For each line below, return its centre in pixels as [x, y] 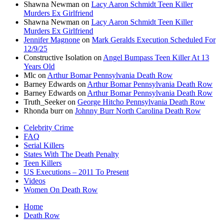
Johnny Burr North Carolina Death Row [138, 110]
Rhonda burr [43, 110]
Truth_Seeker [45, 102]
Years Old [39, 66]
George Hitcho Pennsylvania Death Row [141, 102]
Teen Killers [43, 163]
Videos [35, 181]
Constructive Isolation [58, 57]
